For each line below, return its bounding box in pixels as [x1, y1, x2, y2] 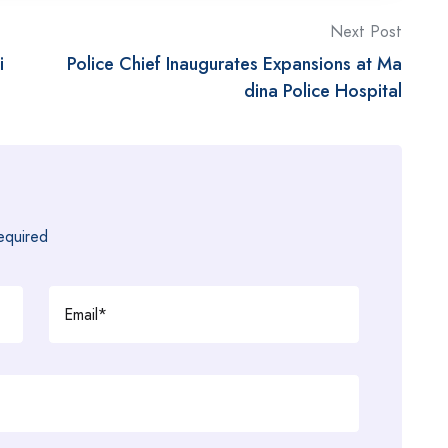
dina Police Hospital [244, 78, 402, 105]
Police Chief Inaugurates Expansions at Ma [67, 51, 402, 78]
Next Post [330, 20, 402, 44]
